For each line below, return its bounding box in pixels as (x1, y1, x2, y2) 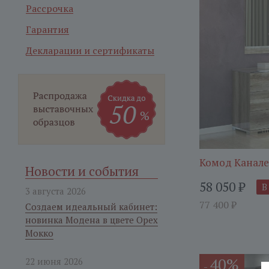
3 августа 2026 (25, 185, 86, 197)
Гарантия (26, 23, 69, 36)
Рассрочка (26, 2, 73, 15)
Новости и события (25, 163, 139, 180)
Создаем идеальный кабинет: (25, 201, 157, 213)
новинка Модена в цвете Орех (25, 214, 158, 226)
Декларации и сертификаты (26, 44, 154, 57)
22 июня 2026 (25, 255, 83, 267)
